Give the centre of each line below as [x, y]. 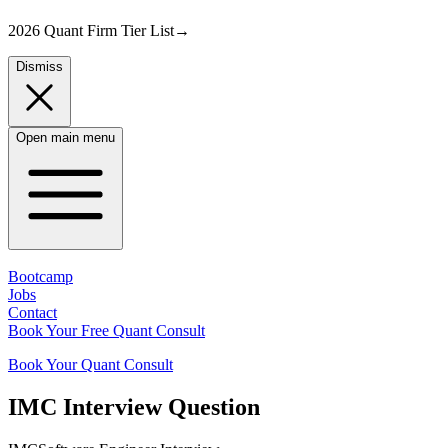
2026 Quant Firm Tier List [91, 30]
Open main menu [65, 137]
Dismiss [39, 66]
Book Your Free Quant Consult [106, 330]
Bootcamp [40, 276]
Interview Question [158, 406]
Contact [32, 312]
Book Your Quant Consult [90, 364]
